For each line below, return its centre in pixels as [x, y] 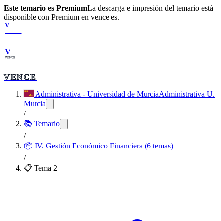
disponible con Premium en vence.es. [62, 17]
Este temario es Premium [46, 8]
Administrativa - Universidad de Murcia [97, 94]
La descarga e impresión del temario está [150, 8]
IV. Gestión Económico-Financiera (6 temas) [104, 146]
